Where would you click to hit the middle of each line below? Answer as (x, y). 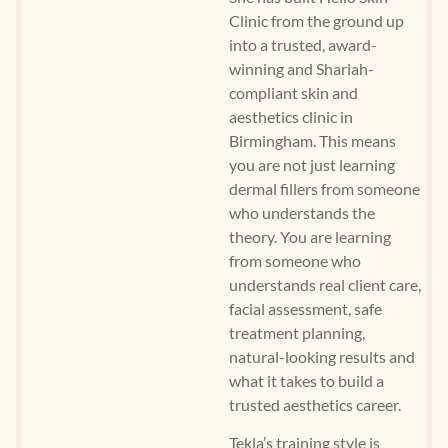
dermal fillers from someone (324, 188)
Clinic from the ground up (316, 20)
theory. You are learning (310, 236)
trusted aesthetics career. (315, 404)
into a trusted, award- (303, 44)
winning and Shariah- (301, 68)
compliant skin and (293, 92)
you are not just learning (312, 164)
